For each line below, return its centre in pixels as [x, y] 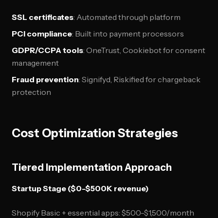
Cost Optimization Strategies [95, 133]
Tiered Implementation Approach [92, 167]
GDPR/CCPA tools [47, 50]
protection [31, 92]
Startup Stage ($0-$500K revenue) [80, 188]
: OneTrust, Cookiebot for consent [144, 50]
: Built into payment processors [128, 34]
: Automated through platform [127, 17]
